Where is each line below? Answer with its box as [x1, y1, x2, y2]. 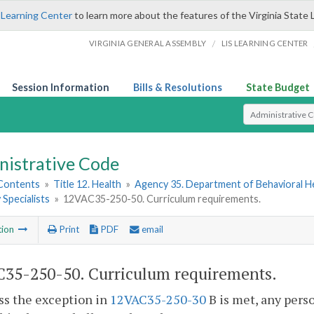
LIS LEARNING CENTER [221, 39, 308, 48]
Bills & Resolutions [133, 81, 222, 93]
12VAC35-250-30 [110, 291, 206, 308]
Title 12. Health [53, 178, 122, 191]
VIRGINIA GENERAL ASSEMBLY [89, 39, 207, 48]
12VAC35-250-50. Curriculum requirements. [63, 193, 261, 205]
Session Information [12, 81, 109, 93]
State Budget [246, 81, 310, 93]
